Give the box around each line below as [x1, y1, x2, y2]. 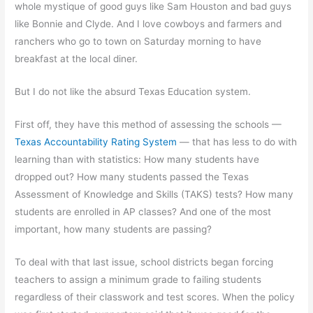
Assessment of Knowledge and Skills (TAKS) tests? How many [15, 188, 294, 200]
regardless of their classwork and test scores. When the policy [15, 291, 296, 303]
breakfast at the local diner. [15, 53, 138, 65]
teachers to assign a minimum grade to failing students [15, 273, 262, 285]
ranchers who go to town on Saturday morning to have [15, 36, 262, 48]
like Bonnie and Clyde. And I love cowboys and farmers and [15, 18, 282, 30]
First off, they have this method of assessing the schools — [15, 118, 282, 130]
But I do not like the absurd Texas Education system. [15, 86, 252, 98]
